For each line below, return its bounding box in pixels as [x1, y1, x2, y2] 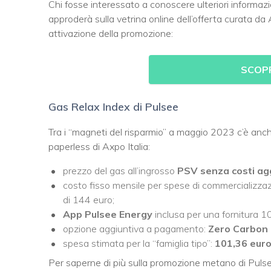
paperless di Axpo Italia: [48, 140, 150, 152]
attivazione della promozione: [48, 27, 173, 39]
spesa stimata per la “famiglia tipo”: [63, 237, 215, 249]
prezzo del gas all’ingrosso [63, 164, 175, 177]
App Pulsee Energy [63, 207, 155, 220]
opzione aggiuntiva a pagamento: [63, 222, 208, 235]
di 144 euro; [63, 193, 114, 206]
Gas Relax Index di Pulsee [48, 99, 178, 114]
